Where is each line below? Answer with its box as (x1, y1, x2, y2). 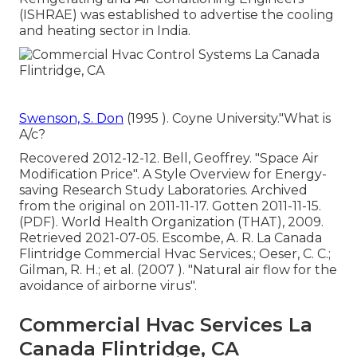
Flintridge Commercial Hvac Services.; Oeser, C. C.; (19, 246, 331, 262)
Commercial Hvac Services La (19, 313, 312, 337)
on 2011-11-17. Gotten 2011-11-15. (126, 198, 321, 214)
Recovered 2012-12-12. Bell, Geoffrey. (19, 151, 255, 167)
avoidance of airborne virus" (19, 278, 194, 294)
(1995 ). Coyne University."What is (124, 111, 331, 127)
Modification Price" (19, 167, 137, 182)
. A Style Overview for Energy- (137, 167, 327, 182)
